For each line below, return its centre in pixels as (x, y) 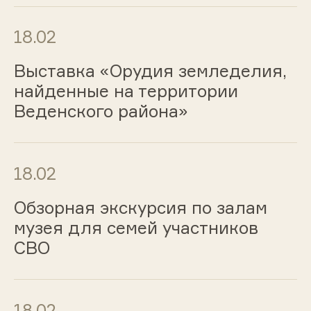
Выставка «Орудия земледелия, (150, 71)
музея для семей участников (136, 227)
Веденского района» (101, 111)
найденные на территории (126, 91)
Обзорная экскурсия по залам (140, 207)
